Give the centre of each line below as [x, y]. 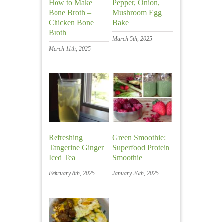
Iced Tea [62, 158]
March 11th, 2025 [70, 48]
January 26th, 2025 [135, 174]
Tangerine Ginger [76, 148]
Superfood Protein [141, 148]
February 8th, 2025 [72, 174]
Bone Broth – [70, 12]
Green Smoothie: [139, 138]
